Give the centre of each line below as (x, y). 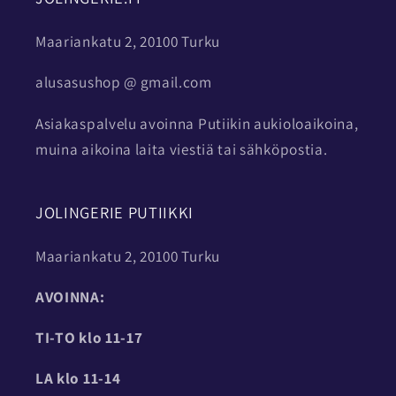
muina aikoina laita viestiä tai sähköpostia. (182, 148)
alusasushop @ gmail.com (124, 82)
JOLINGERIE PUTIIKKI (115, 212)
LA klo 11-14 (78, 378)
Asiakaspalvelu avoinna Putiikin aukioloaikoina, (197, 123)
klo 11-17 (111, 338)
